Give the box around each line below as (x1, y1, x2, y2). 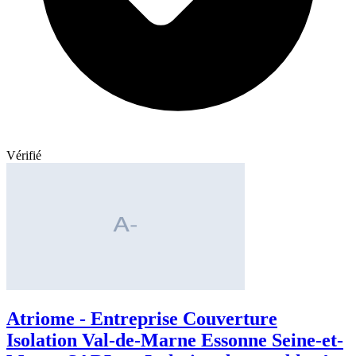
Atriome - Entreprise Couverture (6, 308, 277, 330)
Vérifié (6, 148, 41, 162)
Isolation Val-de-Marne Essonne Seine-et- (6, 330, 343, 351)
